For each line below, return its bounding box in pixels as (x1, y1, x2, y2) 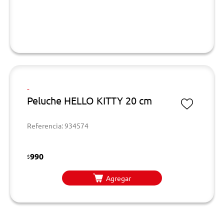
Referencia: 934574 (27, 121, 88, 130)
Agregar (106, 173, 131, 182)
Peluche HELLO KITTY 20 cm (27, 94, 152, 106)
